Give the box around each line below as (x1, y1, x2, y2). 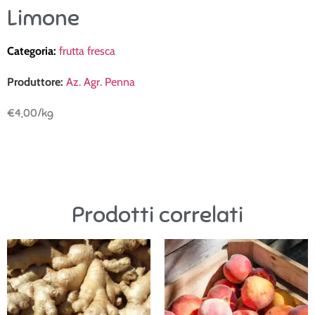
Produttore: (7, 75, 63, 89)
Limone (7, 4, 79, 32)
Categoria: (7, 44, 59, 58)
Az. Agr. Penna (66, 75, 135, 89)
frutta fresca (59, 44, 115, 58)
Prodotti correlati (72, 200, 243, 229)
